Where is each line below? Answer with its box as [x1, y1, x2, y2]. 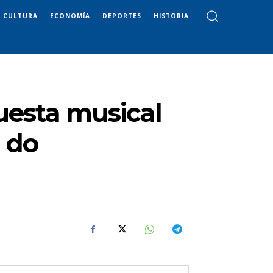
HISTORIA [154, 11, 189, 20]
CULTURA [3, 11, 38, 20]
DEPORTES [102, 11, 141, 20]
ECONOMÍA [50, 11, 90, 20]
